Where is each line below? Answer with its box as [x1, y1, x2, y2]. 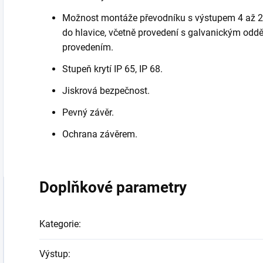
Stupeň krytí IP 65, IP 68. [62, 63, 163, 75]
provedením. [62, 41, 113, 53]
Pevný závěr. [62, 106, 114, 118]
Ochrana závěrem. [62, 128, 137, 140]
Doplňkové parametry [39, 178, 187, 196]
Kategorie [39, 218, 79, 230]
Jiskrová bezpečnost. [62, 85, 150, 96]
